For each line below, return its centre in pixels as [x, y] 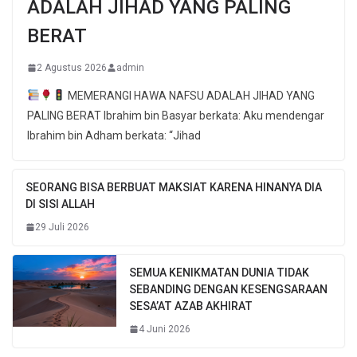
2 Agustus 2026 [72, 67]
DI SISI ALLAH [60, 204]
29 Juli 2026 [62, 227]
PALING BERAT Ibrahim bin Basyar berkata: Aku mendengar [176, 115]
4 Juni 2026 [165, 329]
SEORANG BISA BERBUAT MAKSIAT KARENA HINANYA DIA [174, 187]
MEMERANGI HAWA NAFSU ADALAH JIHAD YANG [190, 95]
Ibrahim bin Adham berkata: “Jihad [114, 135]
